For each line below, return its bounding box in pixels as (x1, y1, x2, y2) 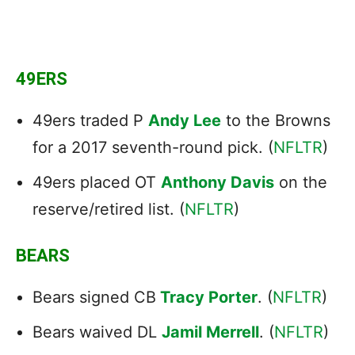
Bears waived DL (32, 322, 162, 342)
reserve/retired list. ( (32, 199, 185, 219)
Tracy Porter (160, 287, 258, 307)
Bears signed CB (32, 287, 156, 307)
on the (274, 172, 327, 192)
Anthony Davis (161, 172, 274, 192)
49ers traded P (32, 110, 148, 130)
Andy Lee (148, 110, 221, 130)
